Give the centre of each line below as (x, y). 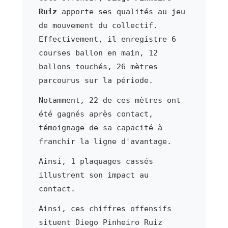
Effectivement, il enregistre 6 (107, 39)
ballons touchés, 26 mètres (98, 66)
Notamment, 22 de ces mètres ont (109, 100)
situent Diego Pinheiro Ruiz (100, 222)
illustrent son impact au (93, 175)
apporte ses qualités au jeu (121, 11)
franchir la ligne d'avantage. (105, 141)
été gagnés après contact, (96, 114)
